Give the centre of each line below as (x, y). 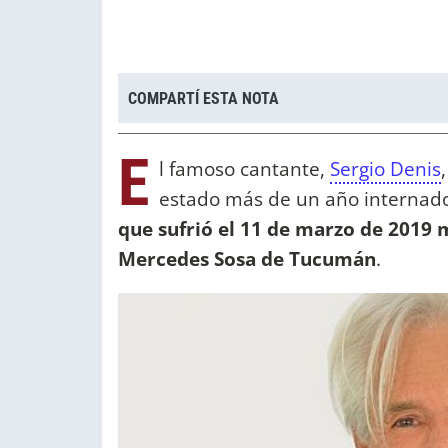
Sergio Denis (385, 169)
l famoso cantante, (244, 169)
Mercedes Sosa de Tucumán (247, 259)
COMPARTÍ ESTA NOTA (203, 98)
